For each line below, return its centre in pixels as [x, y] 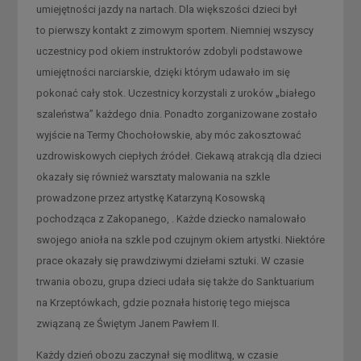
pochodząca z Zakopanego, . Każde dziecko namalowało [171, 218]
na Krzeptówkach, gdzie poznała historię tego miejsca [163, 302]
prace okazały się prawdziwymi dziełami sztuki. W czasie [170, 260]
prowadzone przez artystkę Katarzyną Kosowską [150, 197]
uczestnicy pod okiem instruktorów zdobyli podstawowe [169, 51]
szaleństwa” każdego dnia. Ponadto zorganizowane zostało [176, 114]
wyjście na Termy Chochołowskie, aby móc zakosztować [168, 135]
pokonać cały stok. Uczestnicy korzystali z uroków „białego [176, 93]
